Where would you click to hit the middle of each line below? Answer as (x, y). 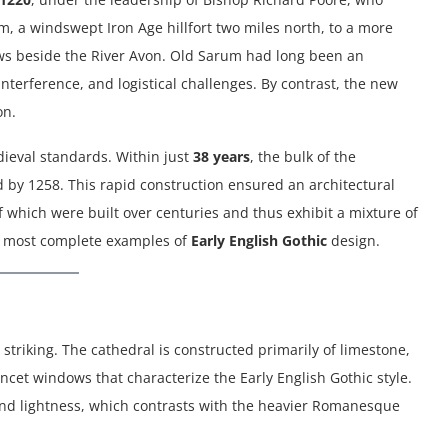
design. (353, 241)
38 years (221, 157)
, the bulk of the (303, 157)
